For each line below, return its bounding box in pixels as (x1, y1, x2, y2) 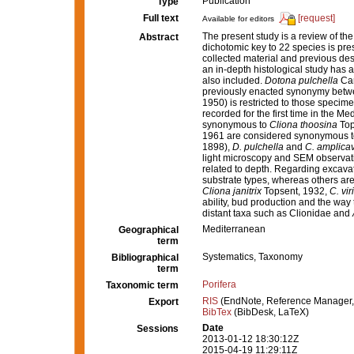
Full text (143, 13, 179, 24)
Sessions (137, 323, 179, 334)
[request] (298, 13, 335, 24)
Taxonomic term (106, 280, 179, 291)
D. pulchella (232, 141, 284, 153)
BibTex (202, 307, 232, 318)
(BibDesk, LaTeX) (232, 307, 309, 318)
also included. (202, 75, 265, 86)
